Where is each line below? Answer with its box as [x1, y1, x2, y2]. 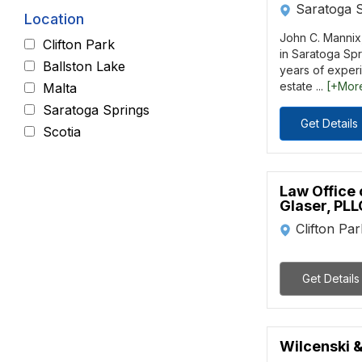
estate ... [280, 79, 326, 93]
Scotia [43, 124, 81, 141]
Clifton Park [43, 36, 115, 53]
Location [24, 11, 84, 28]
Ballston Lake [43, 58, 125, 75]
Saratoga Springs [43, 102, 149, 119]
